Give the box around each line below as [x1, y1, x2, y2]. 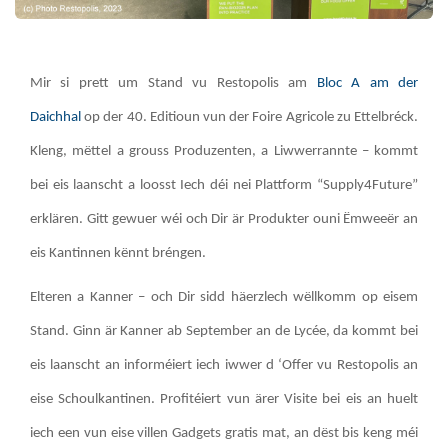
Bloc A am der [316, 75, 419, 91]
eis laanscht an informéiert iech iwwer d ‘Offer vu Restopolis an [30, 358, 418, 374]
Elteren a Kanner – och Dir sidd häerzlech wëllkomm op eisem [30, 290, 418, 306]
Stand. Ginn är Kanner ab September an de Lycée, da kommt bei [30, 324, 418, 340]
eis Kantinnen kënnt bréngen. [30, 245, 206, 261]
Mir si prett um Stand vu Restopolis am [30, 75, 317, 91]
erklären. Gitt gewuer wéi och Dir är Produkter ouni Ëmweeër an [30, 211, 418, 227]
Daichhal [30, 109, 81, 125]
